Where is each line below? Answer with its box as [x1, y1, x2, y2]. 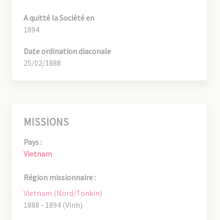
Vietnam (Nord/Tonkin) [24, 188, 102, 198]
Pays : [24, 137, 42, 147]
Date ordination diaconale [24, 46, 111, 56]
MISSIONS [24, 115, 69, 129]
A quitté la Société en [24, 12, 94, 23]
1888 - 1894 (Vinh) [24, 199, 82, 210]
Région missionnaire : [24, 172, 96, 182]
